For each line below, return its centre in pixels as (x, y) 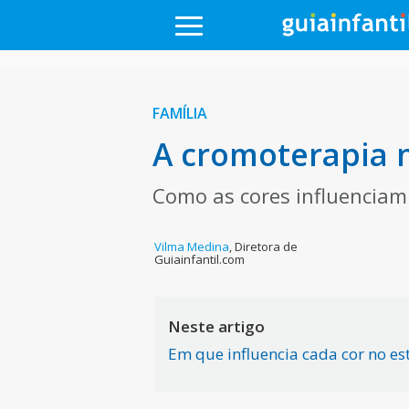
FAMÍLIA (179, 113)
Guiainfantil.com (200, 259)
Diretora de (267, 246)
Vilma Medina (192, 246)
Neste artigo (217, 326)
